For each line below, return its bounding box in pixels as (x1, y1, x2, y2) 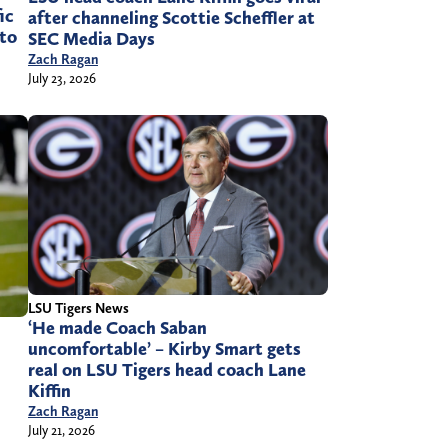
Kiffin (28, 380, 71, 403)
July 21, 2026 (28, 422, 95, 439)
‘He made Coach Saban (28, 317, 207, 340)
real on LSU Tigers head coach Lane (28, 359, 306, 382)
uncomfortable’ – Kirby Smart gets (28, 338, 301, 361)
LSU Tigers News (28, 300, 129, 317)
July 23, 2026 (28, 69, 96, 86)
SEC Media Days (28, 27, 155, 50)
